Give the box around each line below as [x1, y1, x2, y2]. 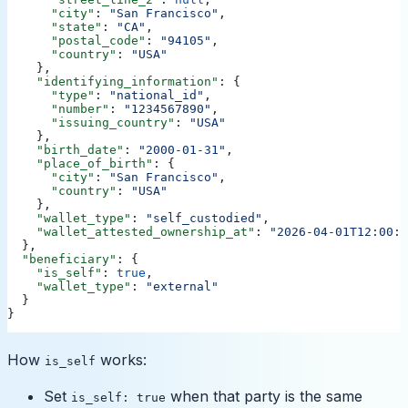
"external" [146, 280, 219, 294]
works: [96, 351, 147, 370]
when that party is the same [166, 387, 362, 406]
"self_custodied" [146, 211, 262, 226]
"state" [7, 20, 102, 35]
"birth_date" [7, 143, 124, 158]
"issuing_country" [7, 116, 175, 130]
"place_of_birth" [7, 157, 153, 171]
